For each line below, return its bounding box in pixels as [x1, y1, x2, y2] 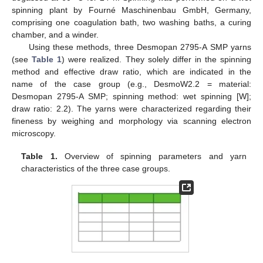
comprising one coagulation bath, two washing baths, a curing [12, 18, 251, 28]
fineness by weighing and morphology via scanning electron [12, 116, 251, 126]
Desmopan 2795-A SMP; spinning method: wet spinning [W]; [12, 92, 251, 102]
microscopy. [12, 129, 56, 139]
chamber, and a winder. [12, 30, 99, 40]
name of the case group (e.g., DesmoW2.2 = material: [12, 79, 251, 89]
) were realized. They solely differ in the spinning [62, 55, 252, 65]
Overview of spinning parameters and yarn [57, 151, 247, 161]
